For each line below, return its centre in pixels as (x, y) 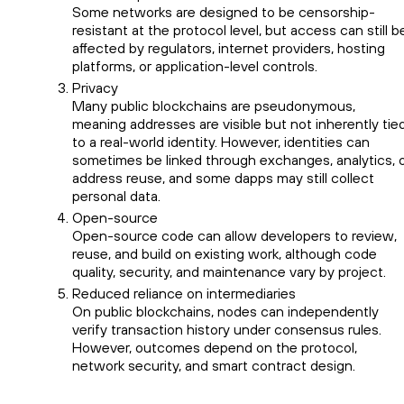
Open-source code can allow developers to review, (234, 235)
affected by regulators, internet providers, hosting (229, 47)
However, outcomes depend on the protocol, (215, 347)
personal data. (116, 195)
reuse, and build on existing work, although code (225, 253)
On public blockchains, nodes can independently (225, 311)
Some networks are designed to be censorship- (224, 11)
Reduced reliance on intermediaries (186, 293)
